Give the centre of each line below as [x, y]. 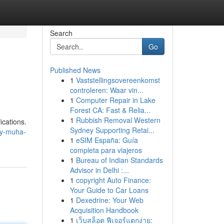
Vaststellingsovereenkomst [118, 80]
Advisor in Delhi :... [99, 170]
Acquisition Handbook [104, 210]
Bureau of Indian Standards [119, 160]
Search [61, 33]
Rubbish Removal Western [118, 120]
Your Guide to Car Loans [109, 190]
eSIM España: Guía [107, 140]
